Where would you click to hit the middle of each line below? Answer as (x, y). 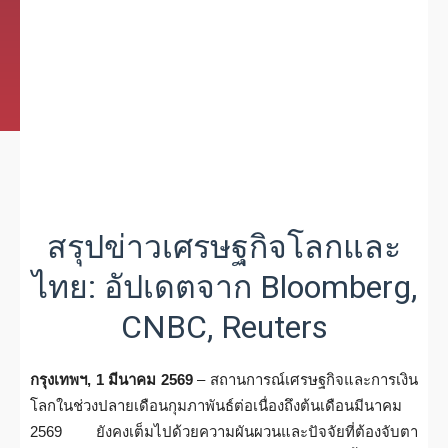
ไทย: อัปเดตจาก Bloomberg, (224, 287)
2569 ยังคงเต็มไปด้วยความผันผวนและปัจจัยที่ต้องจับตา (224, 431)
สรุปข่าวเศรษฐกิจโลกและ (224, 247)
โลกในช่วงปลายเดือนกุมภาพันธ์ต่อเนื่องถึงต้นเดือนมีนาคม (216, 405)
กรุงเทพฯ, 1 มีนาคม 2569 (111, 379)
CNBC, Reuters (224, 327)
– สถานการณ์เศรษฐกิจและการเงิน (305, 379)
